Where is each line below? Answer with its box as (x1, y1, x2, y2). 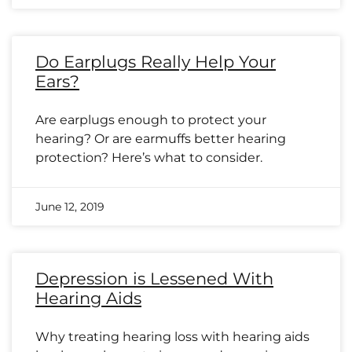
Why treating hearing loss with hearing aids (35, 329, 310, 344)
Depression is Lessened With (35, 269, 273, 288)
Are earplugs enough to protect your (35, 112, 266, 127)
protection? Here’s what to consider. (35, 150, 262, 165)
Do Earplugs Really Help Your (35, 52, 276, 71)
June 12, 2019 (35, 200, 104, 214)
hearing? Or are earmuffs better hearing (35, 131, 286, 146)
